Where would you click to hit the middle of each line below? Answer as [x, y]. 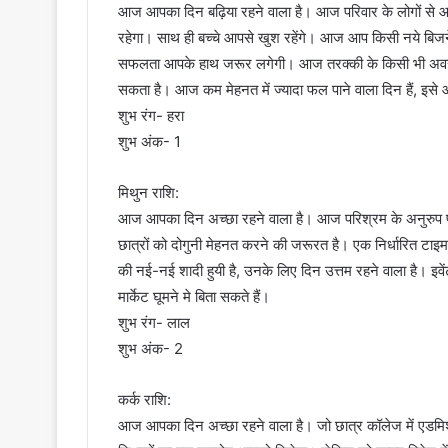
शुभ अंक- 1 [149, 142]
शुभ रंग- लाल [154, 323]
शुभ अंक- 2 [150, 349]
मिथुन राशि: [148, 193]
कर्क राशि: [144, 400]
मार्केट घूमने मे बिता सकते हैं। [194, 297]
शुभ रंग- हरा [151, 116]
